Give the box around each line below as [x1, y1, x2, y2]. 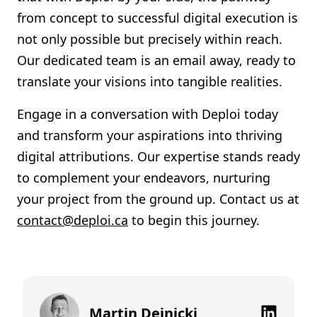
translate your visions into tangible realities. [17, 73, 282, 90]
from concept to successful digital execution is [17, 9, 298, 26]
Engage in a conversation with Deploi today [17, 105, 278, 122]
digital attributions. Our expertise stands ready [17, 148, 300, 165]
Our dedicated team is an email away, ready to [17, 52, 296, 69]
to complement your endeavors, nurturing [17, 169, 270, 186]
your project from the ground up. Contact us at [17, 190, 299, 207]
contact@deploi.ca [17, 212, 128, 229]
